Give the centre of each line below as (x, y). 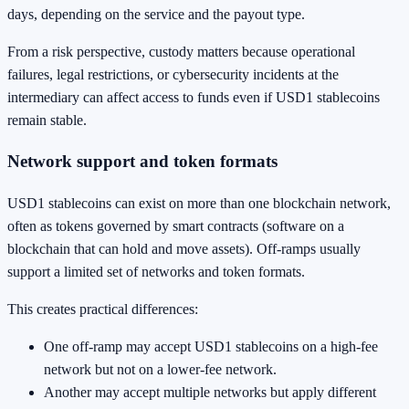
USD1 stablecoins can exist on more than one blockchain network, (199, 203)
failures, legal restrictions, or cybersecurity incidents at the (173, 74)
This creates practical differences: (103, 309)
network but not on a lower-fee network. (160, 369)
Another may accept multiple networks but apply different (210, 392)
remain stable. (47, 120)
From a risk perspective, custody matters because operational (181, 51)
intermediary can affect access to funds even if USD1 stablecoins (194, 97)
